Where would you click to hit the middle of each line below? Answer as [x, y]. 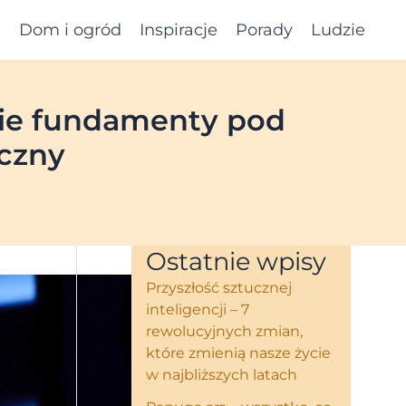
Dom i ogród [70, 30]
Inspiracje [179, 30]
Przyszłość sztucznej [219, 288]
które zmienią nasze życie [239, 353]
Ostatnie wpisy [237, 261]
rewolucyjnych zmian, [225, 331]
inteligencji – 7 [198, 309]
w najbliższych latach [222, 375]
